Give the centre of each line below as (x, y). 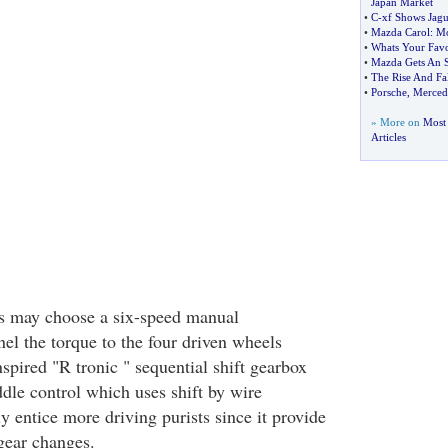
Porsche (388, 92)
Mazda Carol (400, 32)
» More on (396, 122)
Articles (388, 137)
